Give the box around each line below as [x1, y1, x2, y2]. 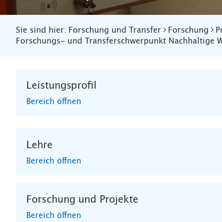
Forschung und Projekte [26, 194, 138, 205]
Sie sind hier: [16, 26, 66, 34]
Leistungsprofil [26, 80, 97, 91]
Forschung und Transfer [68, 26, 161, 34]
